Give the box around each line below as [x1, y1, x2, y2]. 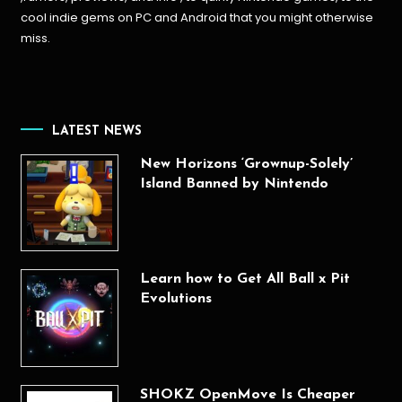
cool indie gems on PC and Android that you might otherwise [21, 9, 374, 27]
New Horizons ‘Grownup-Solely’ [139, 156, 353, 171]
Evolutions [139, 292, 212, 307]
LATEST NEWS [52, 124, 143, 138]
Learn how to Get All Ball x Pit [139, 272, 350, 287]
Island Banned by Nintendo [139, 176, 328, 191]
